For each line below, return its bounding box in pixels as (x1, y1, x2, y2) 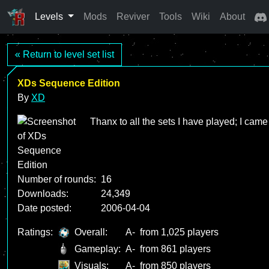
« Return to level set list (15, 49, 114, 59)
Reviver (116, 11, 150, 22)
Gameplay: (74, 244, 121, 254)
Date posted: (17, 203, 71, 213)
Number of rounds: (17, 174, 96, 184)
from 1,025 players (140, 227, 219, 237)
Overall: (74, 227, 107, 237)
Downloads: (17, 189, 68, 199)
